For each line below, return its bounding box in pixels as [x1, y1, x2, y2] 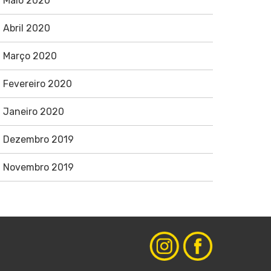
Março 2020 [2, 50, 57, 62]
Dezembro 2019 [2, 134, 74, 145]
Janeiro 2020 [2, 106, 64, 117]
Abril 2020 [2, 22, 50, 34]
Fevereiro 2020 [2, 78, 72, 90]
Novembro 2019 [2, 162, 74, 173]
